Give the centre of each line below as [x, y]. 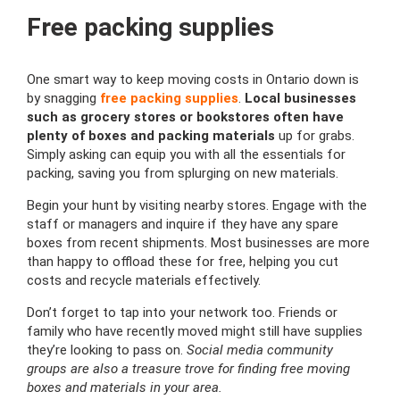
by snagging [63, 99]
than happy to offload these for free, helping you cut [183, 262]
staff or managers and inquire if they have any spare [183, 225]
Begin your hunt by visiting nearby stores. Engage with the [197, 206]
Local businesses [299, 99]
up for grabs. [315, 136]
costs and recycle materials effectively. [144, 281]
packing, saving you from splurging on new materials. [183, 174]
